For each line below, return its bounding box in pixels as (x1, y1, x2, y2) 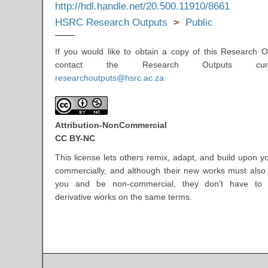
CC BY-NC (55, 133, 95, 143)
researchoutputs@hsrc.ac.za (55, 72, 164, 83)
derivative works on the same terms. (55, 191, 192, 202)
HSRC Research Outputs (55, 16, 167, 28)
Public (185, 16, 213, 28)
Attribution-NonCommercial (55, 120, 167, 130)
